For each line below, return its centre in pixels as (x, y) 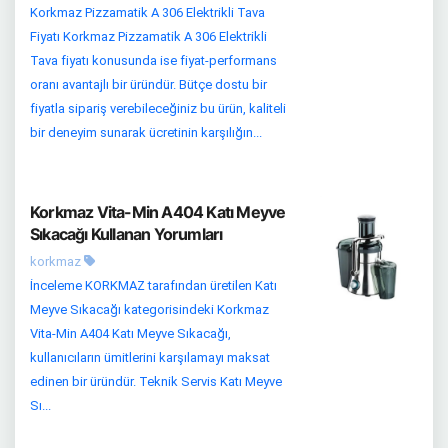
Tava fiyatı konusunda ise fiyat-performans (153, 60)
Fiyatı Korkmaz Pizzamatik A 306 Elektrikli (148, 36)
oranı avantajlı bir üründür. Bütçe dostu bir (148, 84)
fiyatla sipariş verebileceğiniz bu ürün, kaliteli (158, 108)
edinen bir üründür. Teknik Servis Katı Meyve (156, 381)
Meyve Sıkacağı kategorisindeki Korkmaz (149, 309)
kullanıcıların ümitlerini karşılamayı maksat (150, 357)
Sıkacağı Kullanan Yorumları (126, 233)
